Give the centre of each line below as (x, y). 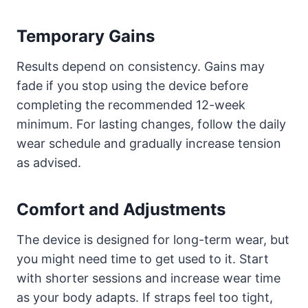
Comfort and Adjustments (121, 209)
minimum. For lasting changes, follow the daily (151, 124)
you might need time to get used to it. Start (143, 258)
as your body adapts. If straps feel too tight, (145, 297)
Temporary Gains (86, 36)
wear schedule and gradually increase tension (149, 143)
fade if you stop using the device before (132, 85)
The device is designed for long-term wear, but (153, 239)
